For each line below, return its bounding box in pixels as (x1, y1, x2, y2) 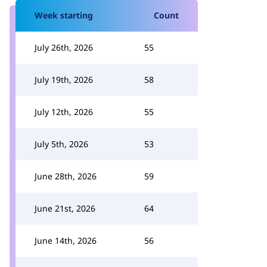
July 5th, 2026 (35, 138, 88, 150)
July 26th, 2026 (35, 42, 93, 53)
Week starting (35, 10, 93, 21)
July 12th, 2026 (35, 106, 93, 117)
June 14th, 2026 (35, 235, 97, 246)
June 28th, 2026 (35, 170, 97, 182)
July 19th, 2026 (35, 74, 93, 85)
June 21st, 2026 (35, 203, 95, 214)
